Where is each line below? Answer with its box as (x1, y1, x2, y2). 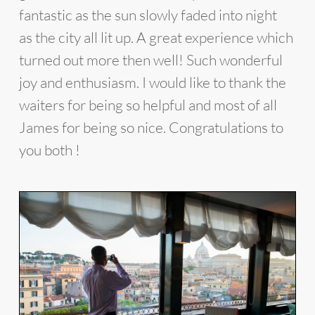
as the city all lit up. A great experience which (18, 28, 293, 46)
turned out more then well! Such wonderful (18, 51, 283, 69)
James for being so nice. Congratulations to (18, 118, 283, 136)
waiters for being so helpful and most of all (18, 96, 277, 114)
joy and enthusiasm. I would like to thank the (18, 73, 286, 91)
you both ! (18, 141, 80, 159)
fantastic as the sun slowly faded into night (18, 6, 277, 24)
